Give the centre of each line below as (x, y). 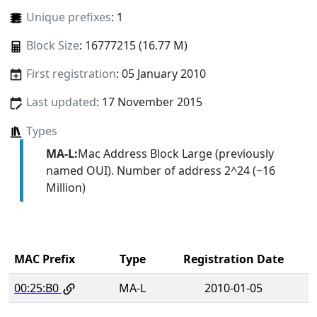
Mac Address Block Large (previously (175, 153)
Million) (65, 187)
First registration (71, 74)
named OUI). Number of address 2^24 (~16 (160, 170)
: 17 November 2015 (149, 102)
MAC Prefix (45, 259)
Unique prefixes (68, 17)
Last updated (61, 102)
